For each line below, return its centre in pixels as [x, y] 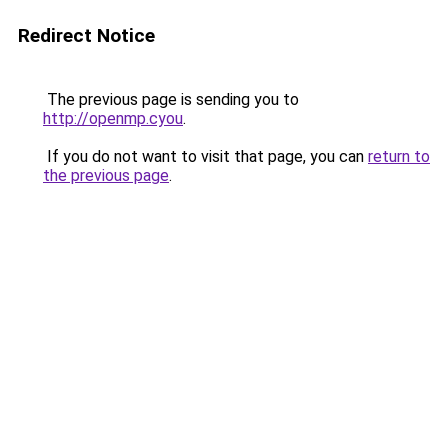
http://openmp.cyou [113, 118]
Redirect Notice [86, 35]
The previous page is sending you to [171, 99]
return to [399, 156]
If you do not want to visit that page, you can [205, 156]
